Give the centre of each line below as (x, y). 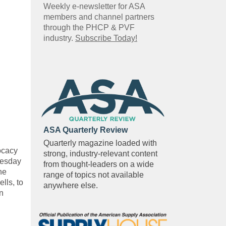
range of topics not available (94, 175)
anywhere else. (72, 186)
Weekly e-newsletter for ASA (94, 6)
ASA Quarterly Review (86, 130)
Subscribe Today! (106, 38)
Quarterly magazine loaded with (100, 143)
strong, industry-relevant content (100, 154)
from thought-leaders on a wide (99, 164)
